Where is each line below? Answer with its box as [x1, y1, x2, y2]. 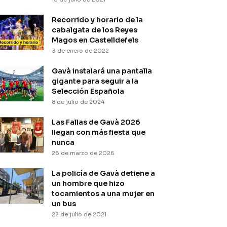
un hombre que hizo [52, 179, 125, 188]
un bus [52, 199, 76, 208]
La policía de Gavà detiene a [52, 169, 155, 178]
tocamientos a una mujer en [52, 189, 155, 198]
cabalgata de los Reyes [52, 25, 137, 34]
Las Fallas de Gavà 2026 [52, 118, 140, 127]
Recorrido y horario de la [52, 15, 143, 24]
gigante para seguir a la [52, 77, 138, 86]
